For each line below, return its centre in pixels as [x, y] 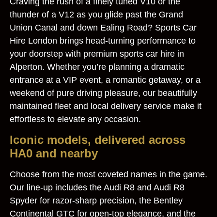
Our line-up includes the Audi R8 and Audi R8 [97, 187]
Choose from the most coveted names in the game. [108, 174]
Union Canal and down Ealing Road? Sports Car [103, 28]
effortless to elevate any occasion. [75, 119]
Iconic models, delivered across [98, 139]
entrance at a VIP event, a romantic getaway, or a [105, 80]
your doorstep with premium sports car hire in [97, 54]
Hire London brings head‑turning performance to [103, 41]
